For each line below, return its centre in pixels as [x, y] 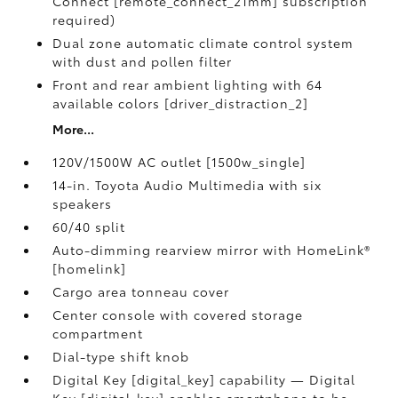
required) [84, 20]
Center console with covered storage [178, 314]
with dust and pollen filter [143, 61]
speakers [83, 203]
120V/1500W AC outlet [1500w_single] [179, 162]
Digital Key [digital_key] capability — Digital [204, 379]
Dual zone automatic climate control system [203, 43]
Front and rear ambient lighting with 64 [188, 84]
